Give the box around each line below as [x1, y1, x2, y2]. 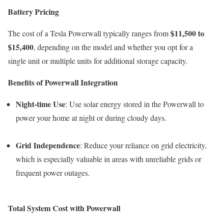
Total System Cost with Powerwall [8, 202, 120, 214]
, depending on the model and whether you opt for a [33, 41, 193, 52]
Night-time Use [16, 98, 65, 110]
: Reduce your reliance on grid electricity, [80, 139, 207, 150]
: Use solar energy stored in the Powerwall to [65, 98, 204, 109]
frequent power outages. [16, 167, 90, 178]
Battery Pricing [8, 5, 59, 17]
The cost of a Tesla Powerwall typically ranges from [8, 27, 170, 38]
